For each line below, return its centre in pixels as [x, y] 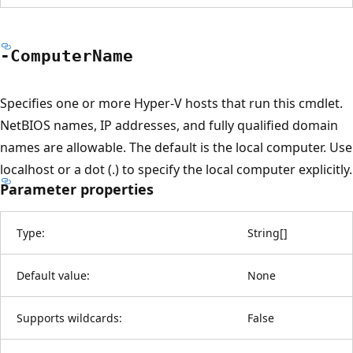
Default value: [53, 275]
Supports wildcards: [69, 318]
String [264, 232]
